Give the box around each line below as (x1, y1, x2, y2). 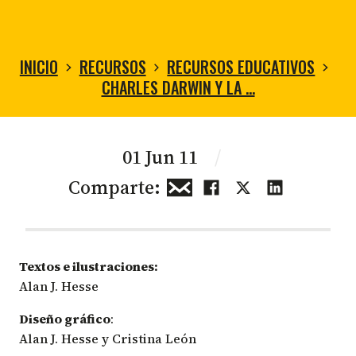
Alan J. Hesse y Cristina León (19, 329, 196, 347)
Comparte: (68, 173, 161, 200)
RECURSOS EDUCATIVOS (167, 54, 315, 79)
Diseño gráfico (19, 309, 110, 327)
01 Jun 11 (122, 143, 202, 170)
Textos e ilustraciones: (19, 257, 158, 275)
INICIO (19, 54, 58, 79)
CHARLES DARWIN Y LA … (101, 75, 255, 99)
